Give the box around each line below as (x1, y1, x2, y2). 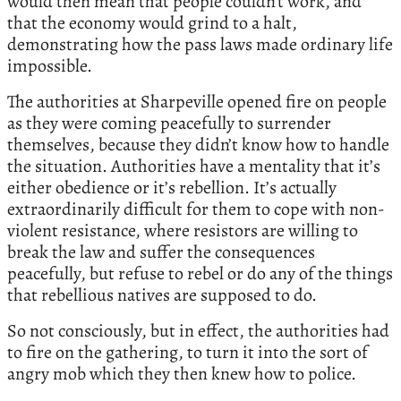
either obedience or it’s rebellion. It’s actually (7, 175, 337, 200)
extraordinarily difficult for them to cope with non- (7, 196, 385, 221)
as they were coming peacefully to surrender (7, 110, 331, 135)
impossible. (7, 53, 92, 78)
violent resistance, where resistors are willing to (7, 218, 358, 243)
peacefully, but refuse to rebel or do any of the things (7, 260, 393, 286)
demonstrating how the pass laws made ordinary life (7, 31, 393, 56)
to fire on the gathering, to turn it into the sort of (7, 339, 368, 364)
